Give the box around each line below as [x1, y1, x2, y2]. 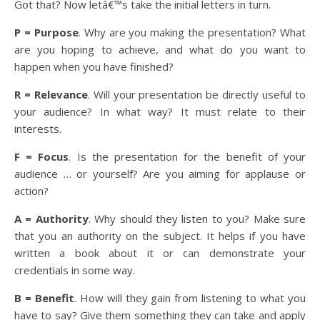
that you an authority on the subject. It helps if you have [14, 229, 306, 243]
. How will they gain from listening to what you [74, 291, 306, 305]
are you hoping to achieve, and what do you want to [14, 42, 306, 56]
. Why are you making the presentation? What [78, 25, 306, 39]
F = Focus [14, 149, 69, 164]
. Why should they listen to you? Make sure [88, 211, 306, 226]
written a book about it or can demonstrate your [14, 246, 306, 260]
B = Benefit [14, 291, 74, 305]
